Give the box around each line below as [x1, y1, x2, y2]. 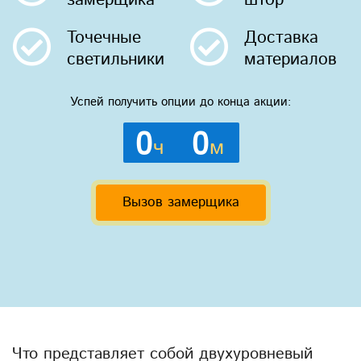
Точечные [67, 25, 141, 50]
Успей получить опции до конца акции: [70, 93, 291, 110]
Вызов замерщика [122, 193, 239, 213]
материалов [243, 47, 337, 72]
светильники [67, 47, 164, 72]
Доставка [243, 25, 318, 50]
